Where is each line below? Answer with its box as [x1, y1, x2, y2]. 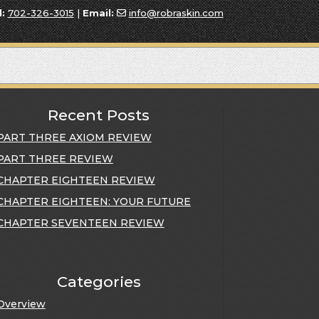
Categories [56, 273, 141, 291]
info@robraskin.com [128, 7, 224, 19]
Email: [82, 7, 114, 19]
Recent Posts [48, 105, 150, 124]
